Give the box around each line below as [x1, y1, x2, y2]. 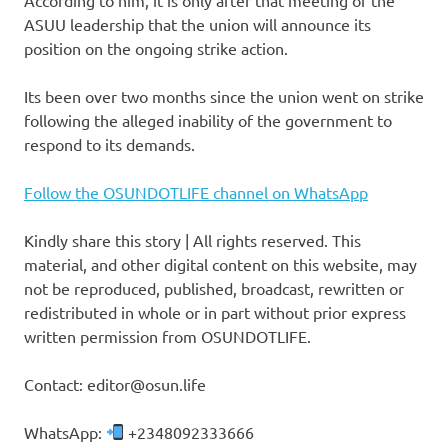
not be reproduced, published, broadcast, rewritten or [24, 277, 404, 298]
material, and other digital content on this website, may [24, 253, 417, 274]
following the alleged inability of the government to [24, 109, 392, 130]
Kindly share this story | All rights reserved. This [24, 229, 361, 250]
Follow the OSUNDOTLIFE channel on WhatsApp [24, 181, 368, 202]
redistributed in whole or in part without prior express [24, 301, 406, 322]
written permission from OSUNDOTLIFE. [24, 325, 311, 346]
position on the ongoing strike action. [24, 37, 288, 58]
